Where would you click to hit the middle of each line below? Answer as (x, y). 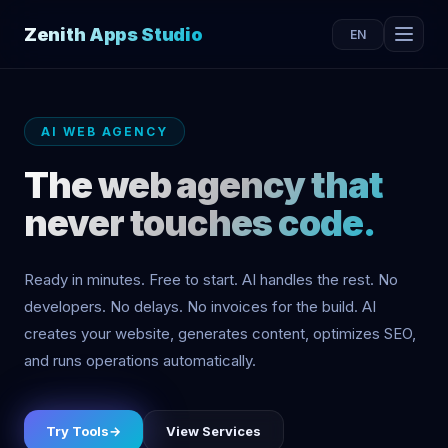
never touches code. (199, 223)
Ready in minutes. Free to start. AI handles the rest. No (211, 279)
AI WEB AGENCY (104, 131)
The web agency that (203, 185)
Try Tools (77, 431)
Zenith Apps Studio (113, 34)
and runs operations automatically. (140, 360)
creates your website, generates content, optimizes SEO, (220, 333)
